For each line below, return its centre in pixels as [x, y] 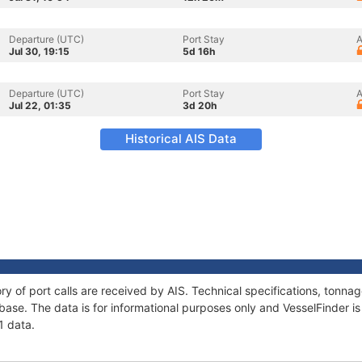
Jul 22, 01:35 [40, 105]
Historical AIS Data [181, 139]
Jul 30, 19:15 [39, 51]
